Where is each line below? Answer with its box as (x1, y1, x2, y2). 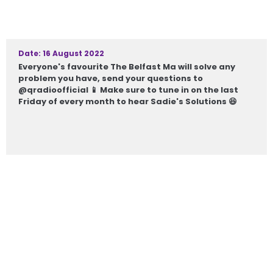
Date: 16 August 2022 (18, 48, 104, 58)
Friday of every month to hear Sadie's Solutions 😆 (18, 96, 237, 107)
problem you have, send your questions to (18, 73, 203, 84)
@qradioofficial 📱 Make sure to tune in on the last (18, 84, 238, 96)
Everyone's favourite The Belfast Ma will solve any (18, 61, 235, 73)
